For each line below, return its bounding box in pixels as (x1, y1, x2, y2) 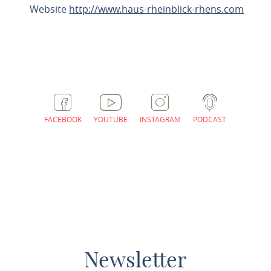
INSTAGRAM (140, 114, 181, 124)
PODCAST (193, 114, 227, 124)
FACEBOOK (44, 114, 82, 124)
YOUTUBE (94, 114, 128, 124)
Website (30, 2, 70, 16)
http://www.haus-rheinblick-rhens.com (69, 2, 244, 16)
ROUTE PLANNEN (33, 30, 126, 42)
